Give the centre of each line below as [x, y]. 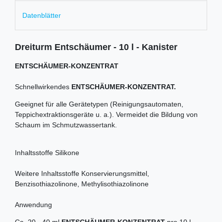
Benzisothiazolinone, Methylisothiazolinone [82, 184]
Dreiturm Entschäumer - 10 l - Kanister [96, 47]
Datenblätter [42, 15]
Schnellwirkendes [43, 86]
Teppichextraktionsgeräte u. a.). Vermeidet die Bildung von [106, 114]
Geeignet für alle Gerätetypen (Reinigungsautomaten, [99, 104]
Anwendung [33, 204]
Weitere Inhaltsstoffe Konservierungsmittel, [82, 173]
